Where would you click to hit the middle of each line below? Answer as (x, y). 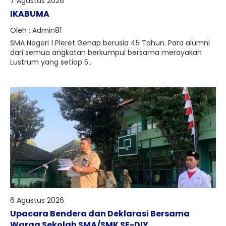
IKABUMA (30, 14)
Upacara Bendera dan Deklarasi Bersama (100, 214)
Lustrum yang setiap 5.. (51, 62)
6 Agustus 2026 (37, 200)
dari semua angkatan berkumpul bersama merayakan (106, 52)
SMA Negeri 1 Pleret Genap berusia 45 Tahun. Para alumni (110, 43)
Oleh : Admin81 (36, 30)
